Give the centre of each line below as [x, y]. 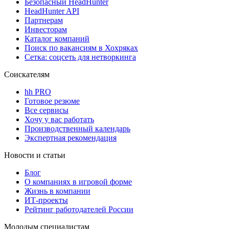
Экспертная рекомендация [71, 138]
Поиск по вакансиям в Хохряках [81, 48]
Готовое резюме [52, 101]
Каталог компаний [57, 38]
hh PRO [38, 91]
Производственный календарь [77, 128]
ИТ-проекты [46, 200]
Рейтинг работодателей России [79, 209]
